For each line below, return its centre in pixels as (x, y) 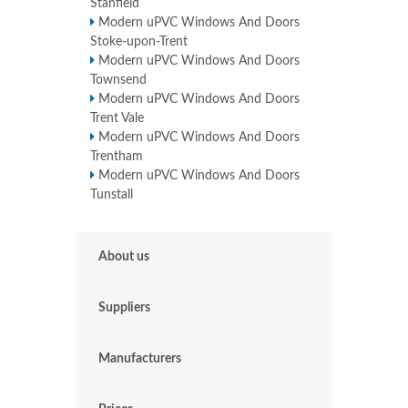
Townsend (118, 81)
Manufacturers (140, 359)
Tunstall (112, 195)
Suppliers (124, 308)
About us (124, 257)
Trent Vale (117, 119)
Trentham (117, 157)
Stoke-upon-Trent (139, 42)
